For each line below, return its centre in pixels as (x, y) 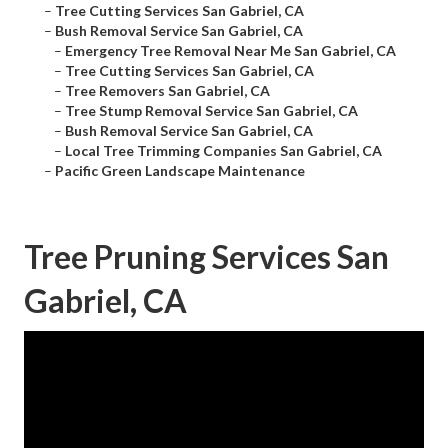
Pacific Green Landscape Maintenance (180, 171)
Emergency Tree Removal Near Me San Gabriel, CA (230, 51)
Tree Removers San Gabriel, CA (167, 91)
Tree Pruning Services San (206, 257)
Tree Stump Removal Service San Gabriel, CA (211, 111)
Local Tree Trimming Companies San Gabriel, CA (223, 151)
